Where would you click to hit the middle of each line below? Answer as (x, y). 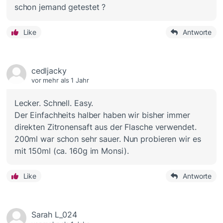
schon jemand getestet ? (60, 7)
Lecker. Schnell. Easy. (54, 103)
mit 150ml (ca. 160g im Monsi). (71, 151)
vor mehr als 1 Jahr (60, 80)
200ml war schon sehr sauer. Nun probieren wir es (108, 139)
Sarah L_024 (54, 215)
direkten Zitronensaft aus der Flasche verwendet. (105, 127)
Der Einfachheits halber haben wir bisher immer (102, 115)
